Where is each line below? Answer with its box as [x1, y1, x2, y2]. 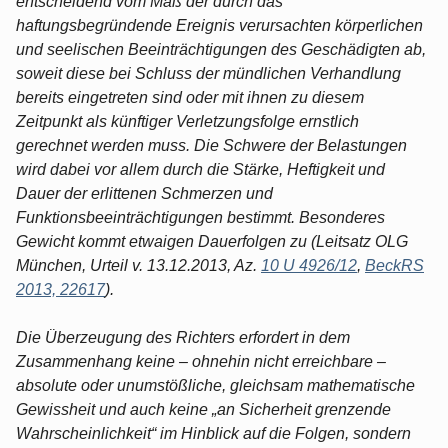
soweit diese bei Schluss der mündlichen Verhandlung [16, 64, 401, 82]
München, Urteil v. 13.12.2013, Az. [16, 256, 261, 274]
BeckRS [365, 256, 424, 274]
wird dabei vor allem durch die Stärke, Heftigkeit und [16, 160, 385, 178]
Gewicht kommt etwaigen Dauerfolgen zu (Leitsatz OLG [16, 232, 408, 250]
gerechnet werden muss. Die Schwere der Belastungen [16, 136, 407, 154]
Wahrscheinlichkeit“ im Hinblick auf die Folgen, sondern [16, 424, 411, 442]
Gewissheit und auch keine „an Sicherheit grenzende [16, 400, 391, 418]
